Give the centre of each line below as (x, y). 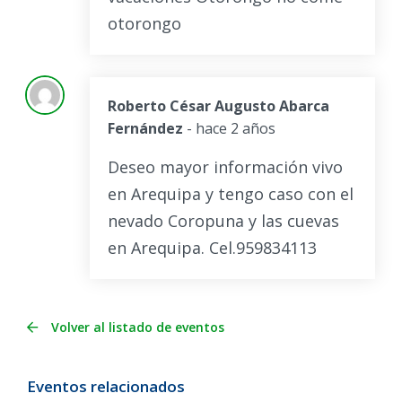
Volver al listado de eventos (138, 327)
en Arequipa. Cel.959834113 (212, 248)
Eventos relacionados (106, 387)
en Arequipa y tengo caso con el (231, 194)
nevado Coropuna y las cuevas (223, 221)
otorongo (144, 24)
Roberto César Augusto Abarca (218, 106)
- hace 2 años (231, 129)
